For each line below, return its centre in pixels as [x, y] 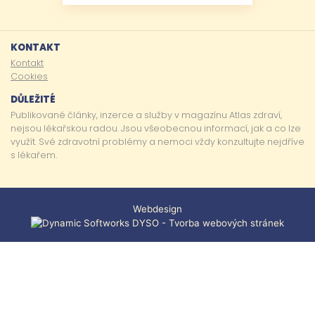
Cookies [29, 76]
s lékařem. [34, 155]
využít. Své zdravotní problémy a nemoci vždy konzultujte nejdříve [157, 142]
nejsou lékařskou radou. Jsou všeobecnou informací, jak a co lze [156, 128]
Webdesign [157, 209]
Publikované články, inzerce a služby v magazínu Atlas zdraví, [146, 115]
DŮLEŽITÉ [33, 99]
